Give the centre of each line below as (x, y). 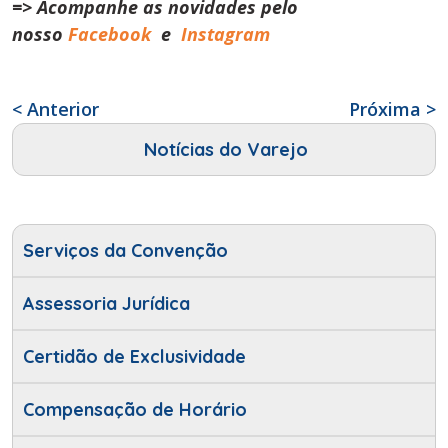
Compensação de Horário (135, 410)
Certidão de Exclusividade (134, 357)
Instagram (225, 34)
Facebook (112, 34)
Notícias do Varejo (226, 150)
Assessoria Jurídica (106, 304)
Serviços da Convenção (125, 251)
